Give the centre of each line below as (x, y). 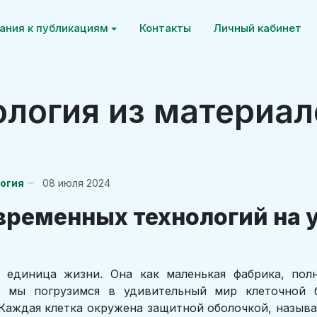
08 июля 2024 (76, 183)
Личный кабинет (258, 28)
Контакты (166, 28)
